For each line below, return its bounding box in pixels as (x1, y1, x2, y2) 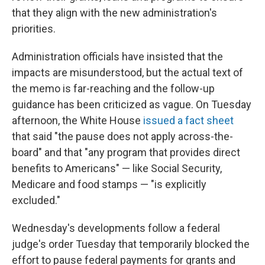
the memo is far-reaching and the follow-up (12, 82, 215, 95)
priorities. (12, 22, 56, 35)
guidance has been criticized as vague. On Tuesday (12, 98, 251, 111)
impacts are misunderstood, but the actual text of (12, 66, 243, 79)
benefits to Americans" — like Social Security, (12, 162, 222, 174)
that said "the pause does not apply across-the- (12, 130, 233, 143)
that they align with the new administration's (12, 7, 217, 19)
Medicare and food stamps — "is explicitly (12, 178, 206, 190)
